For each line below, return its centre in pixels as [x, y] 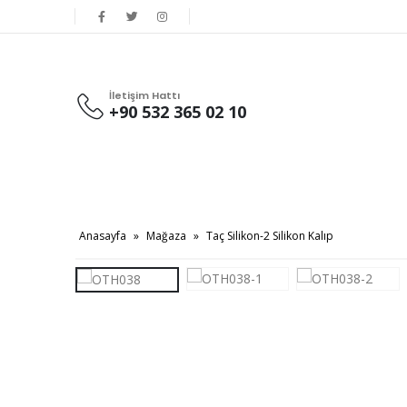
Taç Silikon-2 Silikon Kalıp [270, 236]
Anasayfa [103, 236]
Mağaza [166, 236]
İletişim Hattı [144, 95]
